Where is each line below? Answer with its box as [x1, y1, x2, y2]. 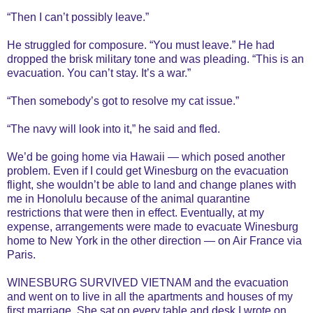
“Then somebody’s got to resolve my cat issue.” [7, 94, 239, 107]
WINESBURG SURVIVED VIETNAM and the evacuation [7, 276, 289, 289]
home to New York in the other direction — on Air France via [7, 234, 302, 247]
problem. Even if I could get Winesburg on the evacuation [7, 164, 289, 177]
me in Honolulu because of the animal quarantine [7, 192, 250, 205]
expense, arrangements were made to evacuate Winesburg [7, 220, 298, 233]
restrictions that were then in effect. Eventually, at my [7, 206, 264, 219]
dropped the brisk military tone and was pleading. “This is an [7, 52, 304, 65]
